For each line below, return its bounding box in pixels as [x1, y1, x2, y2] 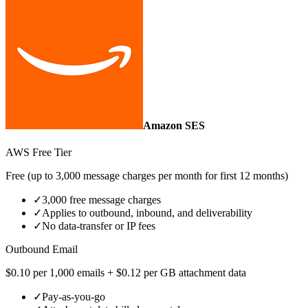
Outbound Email [5, 243, 78, 256]
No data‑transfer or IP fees [42, 220, 155, 232]
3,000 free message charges [42, 194, 161, 206]
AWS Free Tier [5, 146, 71, 159]
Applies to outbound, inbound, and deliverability [42, 207, 252, 219]
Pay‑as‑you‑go [42, 291, 105, 303]
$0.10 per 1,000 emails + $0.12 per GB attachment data [5, 267, 246, 279]
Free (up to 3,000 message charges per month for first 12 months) [5, 170, 288, 182]
